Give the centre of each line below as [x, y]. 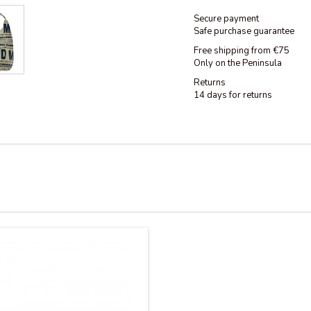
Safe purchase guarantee [244, 31]
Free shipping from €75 [242, 51]
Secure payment [226, 19]
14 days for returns [233, 95]
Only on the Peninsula [238, 63]
